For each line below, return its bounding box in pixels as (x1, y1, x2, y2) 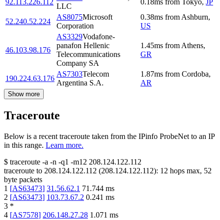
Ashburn (181, 13, 208, 22)
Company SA (56, 59, 99, 68)
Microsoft (82, 13, 112, 22)
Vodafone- (82, 32, 115, 41)
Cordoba (182, 70, 209, 79)
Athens (181, 41, 203, 50)
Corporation (56, 22, 94, 30)
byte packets (4, 175, 42, 184)
